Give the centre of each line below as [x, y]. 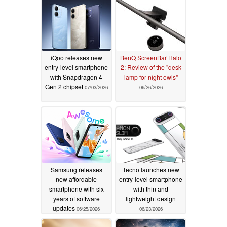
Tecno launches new [151, 169]
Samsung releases [76, 169]
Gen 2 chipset [65, 86]
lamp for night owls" [151, 77]
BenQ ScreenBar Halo [151, 57]
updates [65, 208]
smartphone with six [76, 188]
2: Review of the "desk [151, 67]
